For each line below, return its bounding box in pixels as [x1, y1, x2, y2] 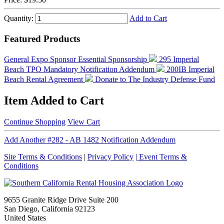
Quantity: [4, 14, 33, 23]
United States [4, 213, 46, 222]
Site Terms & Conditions [4, 152, 82, 161]
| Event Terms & [135, 152, 187, 161]
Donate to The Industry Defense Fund [95, 74, 215, 83]
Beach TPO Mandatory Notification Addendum [4, 64, 156, 73]
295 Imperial [159, 54, 199, 63]
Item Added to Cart [4, 93, 104, 107]
